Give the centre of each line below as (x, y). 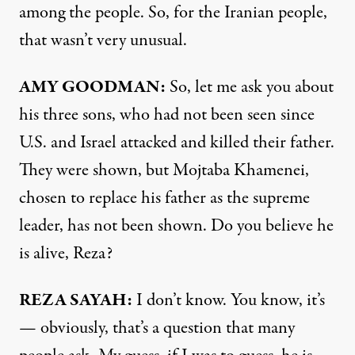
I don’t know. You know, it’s (229, 300)
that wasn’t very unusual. (103, 40)
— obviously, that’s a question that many (157, 328)
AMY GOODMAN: (92, 87)
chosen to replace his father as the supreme (164, 198)
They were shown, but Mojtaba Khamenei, (164, 170)
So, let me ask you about (250, 87)
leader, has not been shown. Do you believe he (176, 225)
